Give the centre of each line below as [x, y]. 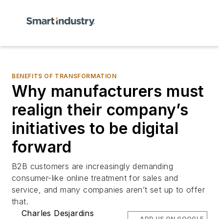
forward [42, 147]
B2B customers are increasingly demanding [92, 166]
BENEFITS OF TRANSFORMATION [64, 76]
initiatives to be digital [95, 128]
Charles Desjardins [58, 213]
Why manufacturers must [108, 91]
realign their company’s [100, 110]
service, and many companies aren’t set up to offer [108, 190]
